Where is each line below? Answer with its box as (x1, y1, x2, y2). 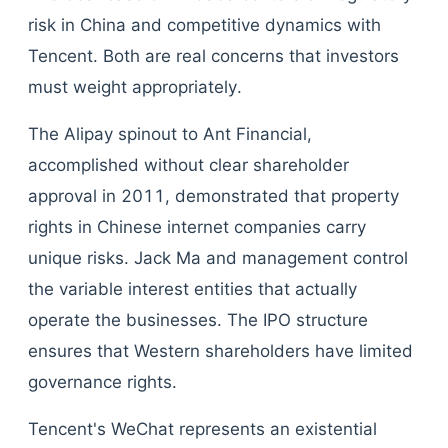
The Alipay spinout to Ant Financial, (28, 124, 312, 144)
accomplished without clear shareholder (28, 155, 349, 175)
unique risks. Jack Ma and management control (28, 248, 408, 268)
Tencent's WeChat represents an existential (28, 419, 377, 439)
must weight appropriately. (28, 77, 242, 97)
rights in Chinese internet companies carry (28, 217, 366, 237)
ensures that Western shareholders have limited (28, 341, 413, 361)
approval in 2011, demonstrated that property (28, 186, 399, 206)
